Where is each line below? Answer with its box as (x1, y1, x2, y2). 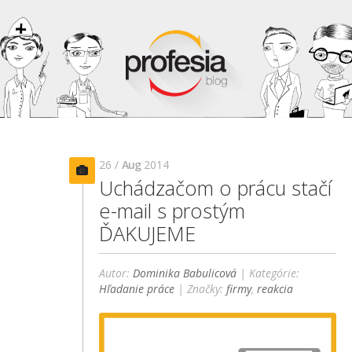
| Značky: (174, 281, 227, 296)
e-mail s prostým (99, 197, 246, 224)
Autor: (99, 266, 134, 280)
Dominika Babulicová (133, 266, 237, 280)
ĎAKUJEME (99, 220, 196, 247)
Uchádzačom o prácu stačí (99, 174, 332, 201)
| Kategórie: (236, 266, 300, 280)
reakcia (257, 281, 294, 296)
